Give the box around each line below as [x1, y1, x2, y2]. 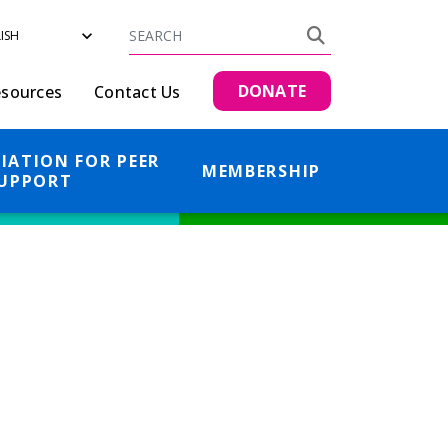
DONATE [237, 80, 306, 102]
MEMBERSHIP [201, 160, 321, 182]
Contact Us [94, 81, 181, 103]
